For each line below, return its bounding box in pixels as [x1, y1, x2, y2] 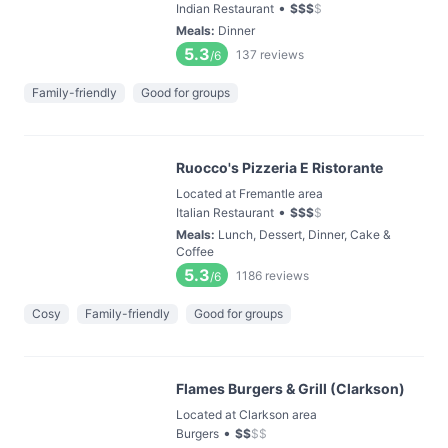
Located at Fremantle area [176, 186, 323, 201]
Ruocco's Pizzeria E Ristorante [176, 159, 383, 176]
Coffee [176, 244, 214, 259]
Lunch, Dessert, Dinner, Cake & [218, 227, 391, 242]
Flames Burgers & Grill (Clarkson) [176, 380, 405, 397]
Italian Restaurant [176, 205, 274, 220]
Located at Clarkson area [176, 407, 317, 422]
